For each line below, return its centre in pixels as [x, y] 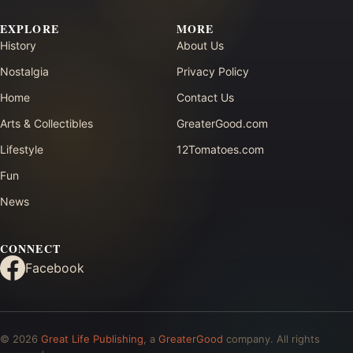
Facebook [55, 268]
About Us [200, 46]
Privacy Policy [213, 72]
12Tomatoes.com [220, 150]
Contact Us [205, 98]
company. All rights [271, 339]
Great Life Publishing [92, 339]
